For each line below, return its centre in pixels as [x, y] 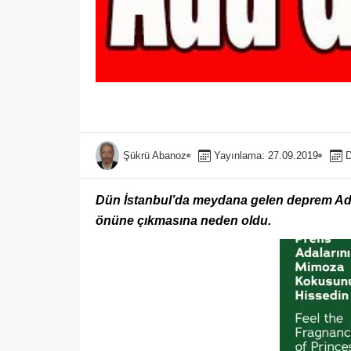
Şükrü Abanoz [155, 155]
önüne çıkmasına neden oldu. [183, 221]
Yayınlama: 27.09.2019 [266, 155]
